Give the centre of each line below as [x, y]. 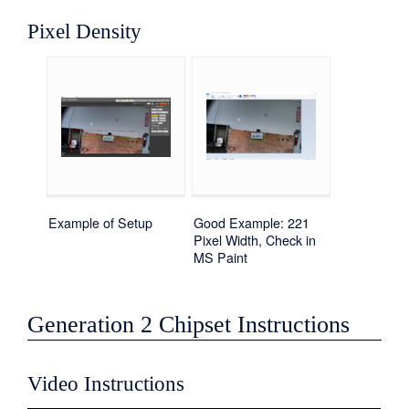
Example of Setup [101, 222]
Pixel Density [85, 31]
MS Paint [221, 257]
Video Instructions [106, 384]
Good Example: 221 [252, 222]
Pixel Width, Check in [255, 240]
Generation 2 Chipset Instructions [189, 325]
